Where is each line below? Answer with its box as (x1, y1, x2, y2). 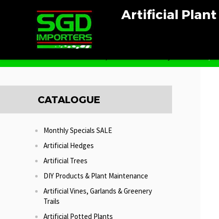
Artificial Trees (44, 157, 88, 165)
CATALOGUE (38, 93, 100, 106)
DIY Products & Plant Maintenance (44, 172, 148, 180)
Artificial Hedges (44, 142, 94, 150)
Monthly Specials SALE (44, 127, 112, 135)
